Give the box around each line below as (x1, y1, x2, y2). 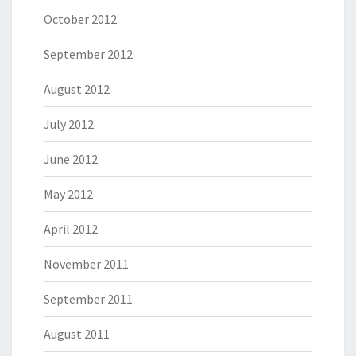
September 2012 (44, 46, 133, 62)
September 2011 (44, 291, 133, 307)
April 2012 (44, 221, 98, 237)
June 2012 (44, 151, 98, 167)
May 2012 (44, 186, 93, 202)
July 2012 (44, 116, 94, 132)
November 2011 (44, 256, 129, 272)
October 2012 (44, 11, 117, 27)
